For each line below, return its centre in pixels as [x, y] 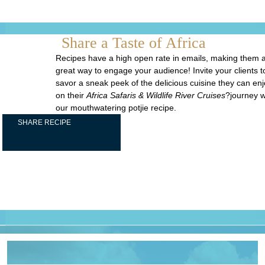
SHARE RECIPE [44, 122]
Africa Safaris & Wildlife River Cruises [156, 95]
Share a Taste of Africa [134, 43]
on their [71, 95]
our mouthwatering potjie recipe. [116, 108]
